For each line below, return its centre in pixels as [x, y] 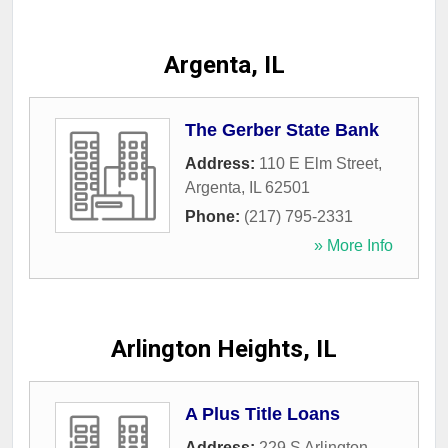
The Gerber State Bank [282, 130]
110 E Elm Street [318, 164]
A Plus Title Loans [262, 414]
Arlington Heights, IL [224, 349]
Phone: [214, 217]
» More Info [353, 246]
